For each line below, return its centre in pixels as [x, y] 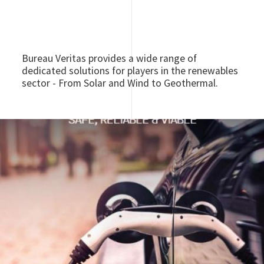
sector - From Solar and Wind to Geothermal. [120, 83]
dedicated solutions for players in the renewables [130, 70]
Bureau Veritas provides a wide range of [110, 58]
